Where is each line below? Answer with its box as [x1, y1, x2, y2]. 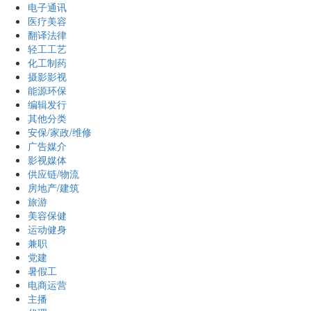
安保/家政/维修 [28, 125, 92, 140]
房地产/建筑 [28, 180, 79, 195]
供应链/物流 [28, 167, 79, 181]
